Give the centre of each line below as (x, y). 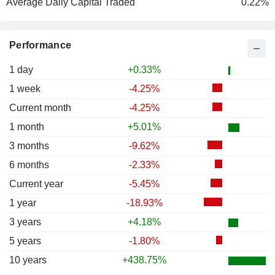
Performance (41, 45)
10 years (28, 260)
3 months (29, 146)
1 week (25, 89)
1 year (23, 203)
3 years (25, 222)
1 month (27, 127)
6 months (29, 165)
